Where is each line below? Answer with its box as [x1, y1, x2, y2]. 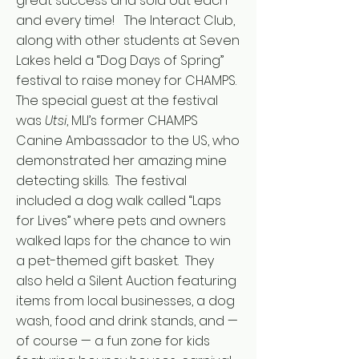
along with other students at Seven [16, 31, 240, 50]
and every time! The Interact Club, [16, 11, 235, 30]
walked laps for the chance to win [16, 232, 231, 250]
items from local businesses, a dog [16, 292, 235, 310]
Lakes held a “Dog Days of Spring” [16, 51, 224, 70]
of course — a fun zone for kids [16, 332, 210, 350]
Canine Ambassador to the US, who [16, 131, 240, 150]
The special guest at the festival [16, 91, 218, 110]
